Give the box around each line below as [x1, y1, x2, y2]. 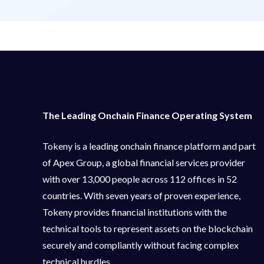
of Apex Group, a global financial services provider [42, 157, 245, 169]
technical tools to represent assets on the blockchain [42, 223, 253, 235]
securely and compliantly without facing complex [42, 239, 239, 251]
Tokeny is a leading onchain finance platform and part [42, 140, 256, 152]
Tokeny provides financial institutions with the [42, 206, 227, 218]
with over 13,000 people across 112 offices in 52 [42, 173, 237, 185]
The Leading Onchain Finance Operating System [42, 110, 254, 121]
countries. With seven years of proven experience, [42, 190, 240, 202]
